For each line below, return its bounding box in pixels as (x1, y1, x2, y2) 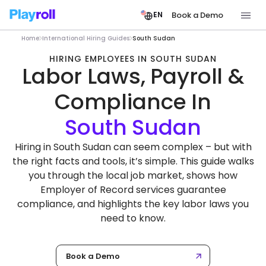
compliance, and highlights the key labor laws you (17, 197, 249, 211)
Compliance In (54, 87, 212, 117)
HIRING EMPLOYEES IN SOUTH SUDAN (49, 53, 217, 65)
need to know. (100, 211, 166, 225)
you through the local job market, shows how (28, 169, 237, 182)
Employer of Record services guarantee (40, 183, 226, 197)
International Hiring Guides (42, 34, 129, 43)
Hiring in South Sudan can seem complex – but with (14, 140, 252, 154)
